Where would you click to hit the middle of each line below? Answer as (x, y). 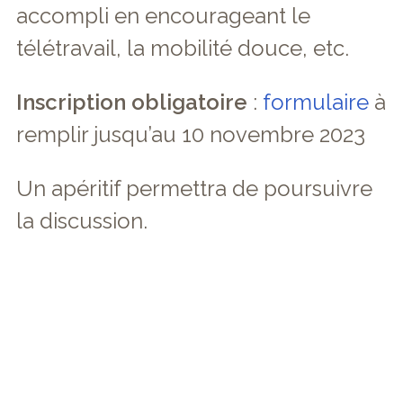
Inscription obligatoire (132, 102)
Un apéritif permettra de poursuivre (194, 188)
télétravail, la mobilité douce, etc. (183, 48)
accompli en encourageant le (163, 16)
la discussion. (82, 221)
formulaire (316, 102)
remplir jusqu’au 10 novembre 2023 (191, 134)
